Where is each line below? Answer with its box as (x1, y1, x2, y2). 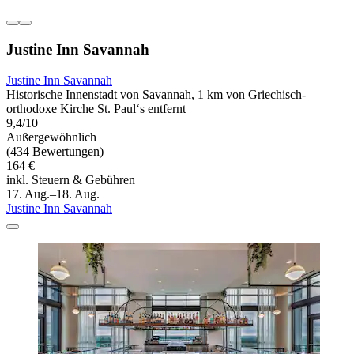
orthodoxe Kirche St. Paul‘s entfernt (6, 101, 186, 115)
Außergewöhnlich (6, 130, 96, 144)
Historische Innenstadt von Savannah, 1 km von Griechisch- (6, 87, 306, 101)
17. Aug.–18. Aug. (6, 186, 100, 201)
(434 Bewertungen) (6, 144, 104, 158)
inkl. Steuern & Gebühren (6, 172, 135, 186)
